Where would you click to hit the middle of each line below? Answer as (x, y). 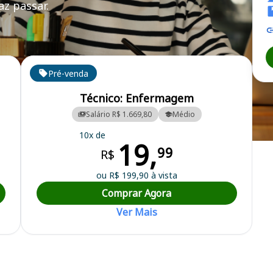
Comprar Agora (136, 193)
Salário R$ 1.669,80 (119, 114)
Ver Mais (136, 212)
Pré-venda (68, 73)
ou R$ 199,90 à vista (136, 175)
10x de (92, 135)
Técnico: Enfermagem (136, 98)
